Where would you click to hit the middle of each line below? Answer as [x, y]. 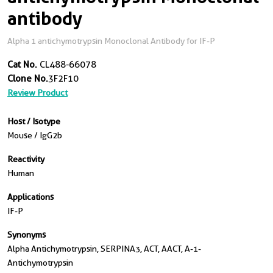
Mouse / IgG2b [35, 135]
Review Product [37, 93]
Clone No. [28, 79]
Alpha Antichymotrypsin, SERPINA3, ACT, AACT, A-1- [104, 249]
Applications [30, 197]
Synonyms [27, 235]
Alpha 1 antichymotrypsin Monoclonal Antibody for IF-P [111, 41]
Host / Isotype [34, 121]
